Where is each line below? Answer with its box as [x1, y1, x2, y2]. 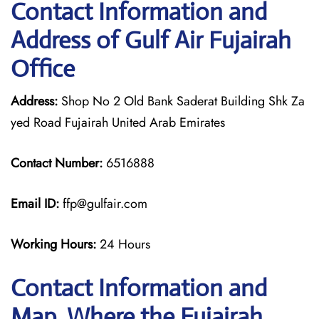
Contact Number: [11, 154, 103, 172]
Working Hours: [11, 235, 100, 253]
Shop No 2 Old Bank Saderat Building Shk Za [58, 92, 305, 110]
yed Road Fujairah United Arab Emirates [11, 113, 225, 132]
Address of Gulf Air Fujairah [11, 26, 291, 55]
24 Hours [100, 235, 150, 253]
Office [11, 54, 75, 83]
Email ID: [11, 194, 59, 213]
